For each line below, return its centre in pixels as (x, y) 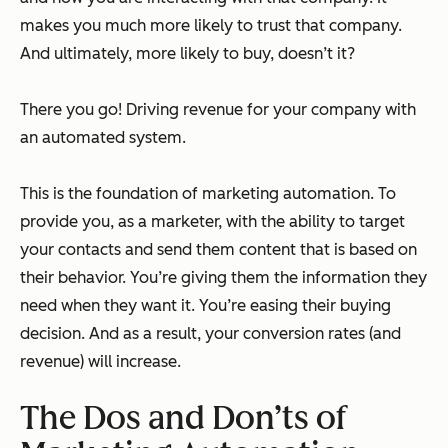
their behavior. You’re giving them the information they (223, 277)
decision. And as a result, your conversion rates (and (210, 333)
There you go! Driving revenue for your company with (218, 109)
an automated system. (103, 137)
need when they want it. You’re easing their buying (205, 305)
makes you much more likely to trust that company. (211, 25)
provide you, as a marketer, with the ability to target (212, 221)
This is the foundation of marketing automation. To (208, 193)
